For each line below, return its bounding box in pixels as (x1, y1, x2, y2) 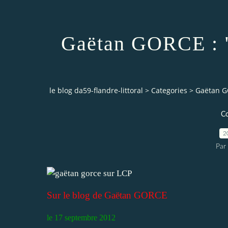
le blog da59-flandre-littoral (49, 85, 143, 96)
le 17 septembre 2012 (47, 213, 116, 222)
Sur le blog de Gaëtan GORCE (47, 189, 167, 201)
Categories (151, 85, 187, 96)
